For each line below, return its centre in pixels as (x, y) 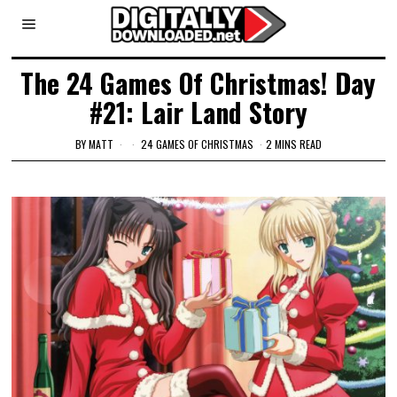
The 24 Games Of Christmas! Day (198, 83)
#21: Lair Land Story (198, 112)
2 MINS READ (293, 144)
